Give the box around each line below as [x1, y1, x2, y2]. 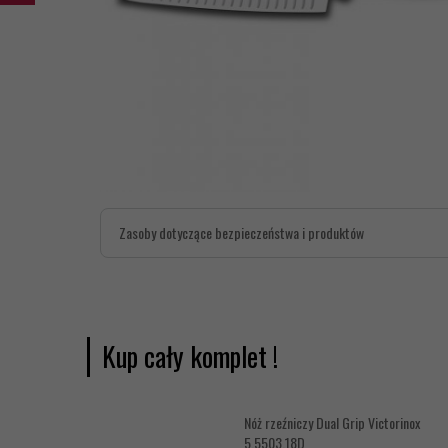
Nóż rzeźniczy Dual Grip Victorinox [244, 411, 421, 433]
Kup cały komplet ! [102, 336, 278, 377]
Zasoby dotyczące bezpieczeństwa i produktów [119, 221, 364, 243]
